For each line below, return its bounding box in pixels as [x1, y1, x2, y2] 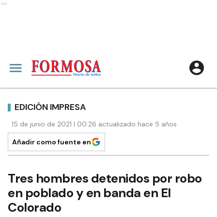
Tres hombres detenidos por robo [8, 170, 202, 186]
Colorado [8, 199, 61, 216]
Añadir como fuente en [12, 138, 91, 146]
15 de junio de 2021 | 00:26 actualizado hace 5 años [12, 120, 177, 128]
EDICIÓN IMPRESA [15, 101, 86, 113]
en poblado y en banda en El [8, 185, 171, 201]
